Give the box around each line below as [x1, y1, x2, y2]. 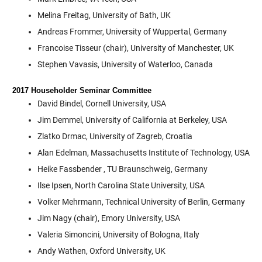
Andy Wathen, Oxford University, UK [37, 246, 166, 256]
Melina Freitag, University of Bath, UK [37, 11, 171, 20]
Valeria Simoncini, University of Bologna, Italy [37, 230, 199, 240]
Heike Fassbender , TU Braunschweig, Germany [37, 164, 208, 174]
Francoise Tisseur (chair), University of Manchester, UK [37, 43, 234, 53]
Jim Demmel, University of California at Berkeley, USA [37, 115, 227, 125]
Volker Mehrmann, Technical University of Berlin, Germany [37, 197, 245, 207]
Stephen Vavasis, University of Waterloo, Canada [37, 60, 213, 70]
